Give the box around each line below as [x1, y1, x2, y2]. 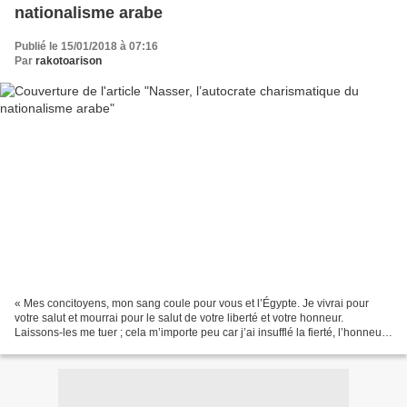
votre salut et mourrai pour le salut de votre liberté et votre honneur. [15, 312, 343, 325]
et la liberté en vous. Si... [15, 341, 134, 354]
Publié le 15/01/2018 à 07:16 [15, 39, 158, 53]
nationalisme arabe [15, 3, 163, 22]
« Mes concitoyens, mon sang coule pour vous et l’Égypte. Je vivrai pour [15, 297, 369, 311]
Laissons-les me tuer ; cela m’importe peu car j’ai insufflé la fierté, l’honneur [15, 326, 385, 340]
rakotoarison [35, 54, 102, 67]
